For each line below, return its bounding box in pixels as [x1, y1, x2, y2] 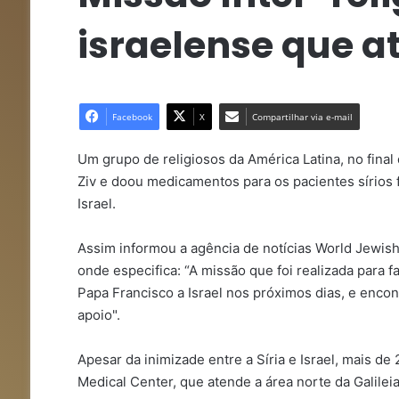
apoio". [77, 306, 120, 323]
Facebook [111, 110, 152, 123]
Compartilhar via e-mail [251, 110, 353, 123]
